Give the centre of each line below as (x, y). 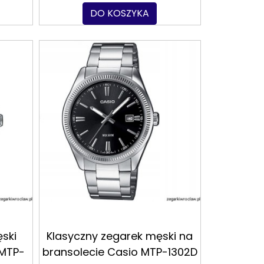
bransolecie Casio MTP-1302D (120, 252)
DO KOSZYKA (120, 14)
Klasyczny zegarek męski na (120, 236)
